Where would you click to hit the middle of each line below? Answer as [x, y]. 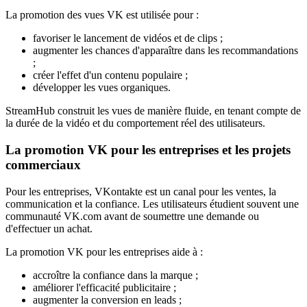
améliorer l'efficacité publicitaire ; [105, 287]
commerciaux [43, 164]
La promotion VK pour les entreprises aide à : [104, 251]
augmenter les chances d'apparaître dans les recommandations [165, 51]
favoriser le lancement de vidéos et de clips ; [128, 38]
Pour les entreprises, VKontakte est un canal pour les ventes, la [141, 191]
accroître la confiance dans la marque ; [115, 275]
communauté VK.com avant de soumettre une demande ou [132, 216]
